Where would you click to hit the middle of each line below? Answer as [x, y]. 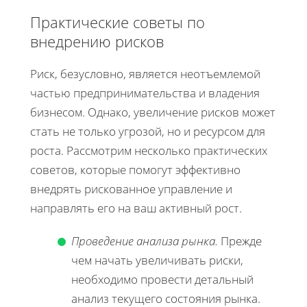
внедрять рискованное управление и [131, 188]
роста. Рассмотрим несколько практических [149, 150]
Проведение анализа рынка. [145, 241]
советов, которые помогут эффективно [135, 169]
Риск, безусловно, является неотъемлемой [145, 73]
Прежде [240, 241]
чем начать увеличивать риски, [157, 260]
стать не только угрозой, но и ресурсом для [148, 131]
